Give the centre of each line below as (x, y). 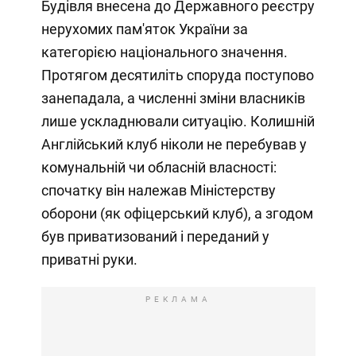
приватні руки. (89, 259)
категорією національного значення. (164, 52)
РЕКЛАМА (178, 299)
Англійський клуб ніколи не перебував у (174, 144)
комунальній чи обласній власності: (159, 167)
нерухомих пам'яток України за (144, 29)
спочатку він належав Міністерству (158, 190)
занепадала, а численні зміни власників (173, 98)
